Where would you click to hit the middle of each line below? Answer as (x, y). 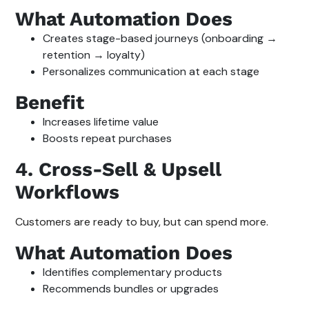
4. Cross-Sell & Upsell (119, 169)
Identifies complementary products (133, 272)
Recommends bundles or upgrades (131, 288)
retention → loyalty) (94, 54)
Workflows (68, 192)
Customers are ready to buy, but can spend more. (142, 221)
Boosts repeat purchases (108, 138)
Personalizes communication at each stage (151, 71)
